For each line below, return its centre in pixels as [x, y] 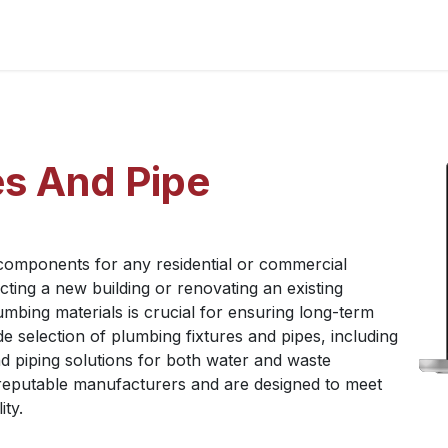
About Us [88, 35]
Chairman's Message [203, 35]
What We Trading [348, 35]
